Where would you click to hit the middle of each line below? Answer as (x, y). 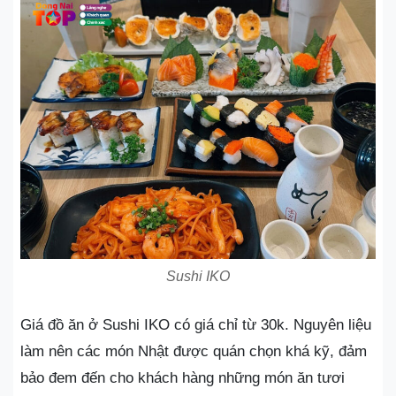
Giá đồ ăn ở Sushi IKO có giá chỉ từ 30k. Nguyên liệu (196, 324)
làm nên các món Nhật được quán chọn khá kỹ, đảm (194, 351)
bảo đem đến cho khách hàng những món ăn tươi (183, 377)
